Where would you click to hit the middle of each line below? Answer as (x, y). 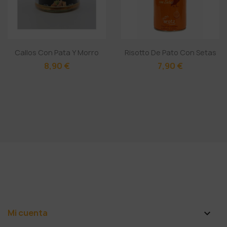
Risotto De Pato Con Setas (170, 52)
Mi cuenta (28, 213)
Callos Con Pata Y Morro (57, 52)
